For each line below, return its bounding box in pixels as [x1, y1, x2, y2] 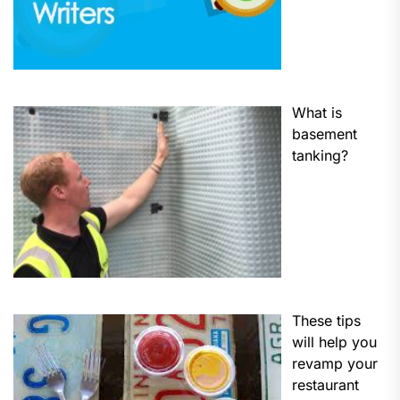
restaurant [292, 376, 359, 395]
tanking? [292, 146, 348, 165]
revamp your [292, 354, 378, 373]
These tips [292, 312, 361, 330]
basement [292, 125, 357, 144]
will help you [292, 333, 377, 352]
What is [292, 104, 342, 122]
